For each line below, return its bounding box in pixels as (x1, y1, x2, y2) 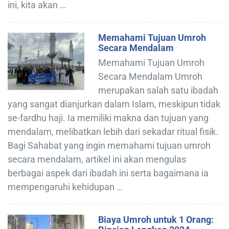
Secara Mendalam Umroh (98, 71, 202, 82)
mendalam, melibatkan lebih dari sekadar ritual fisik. (8, 126, 218, 137)
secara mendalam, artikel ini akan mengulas (8, 153, 186, 165)
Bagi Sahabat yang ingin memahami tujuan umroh (8, 140, 211, 151)
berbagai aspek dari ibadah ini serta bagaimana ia (8, 167, 209, 178)
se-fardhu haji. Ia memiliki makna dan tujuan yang (8, 112, 209, 123)
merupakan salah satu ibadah (98, 84, 218, 96)
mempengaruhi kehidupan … (8, 181, 123, 192)
